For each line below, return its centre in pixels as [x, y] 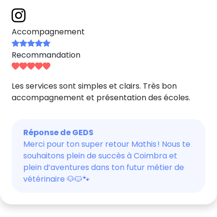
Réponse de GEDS [58, 132]
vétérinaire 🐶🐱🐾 [57, 179]
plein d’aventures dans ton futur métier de [104, 167]
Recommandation [46, 55]
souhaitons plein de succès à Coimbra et [100, 156]
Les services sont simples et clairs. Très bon [94, 86]
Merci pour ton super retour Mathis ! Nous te [107, 144]
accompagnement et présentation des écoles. [101, 98]
